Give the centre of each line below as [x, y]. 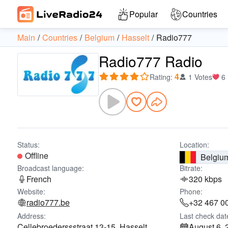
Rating [160, 77]
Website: [31, 191]
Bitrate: [191, 168]
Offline [37, 155]
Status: [28, 145]
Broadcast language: [51, 168]
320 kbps [206, 179]
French [39, 179]
